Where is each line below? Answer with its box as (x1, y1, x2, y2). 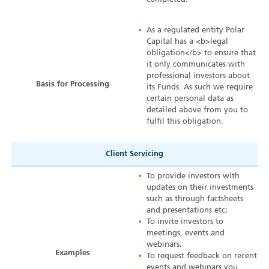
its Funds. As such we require (147, 83, 253, 92)
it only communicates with (147, 61, 246, 69)
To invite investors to (147, 218, 224, 226)
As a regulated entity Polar (147, 26, 245, 35)
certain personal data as (147, 95, 234, 103)
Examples (55, 249, 91, 258)
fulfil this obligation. (147, 118, 224, 126)
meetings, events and (147, 229, 225, 238)
